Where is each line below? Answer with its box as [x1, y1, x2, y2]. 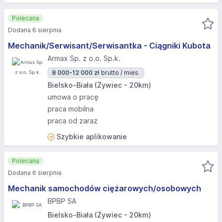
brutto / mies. [101, 69, 140, 76]
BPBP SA [48, 197, 76, 205]
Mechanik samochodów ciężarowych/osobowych [8, 183, 201, 193]
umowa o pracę [48, 93, 99, 101]
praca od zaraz [48, 116, 98, 125]
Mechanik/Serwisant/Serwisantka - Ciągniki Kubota [8, 41, 211, 51]
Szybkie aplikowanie [56, 132, 127, 141]
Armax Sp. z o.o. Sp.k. [48, 54, 120, 62]
